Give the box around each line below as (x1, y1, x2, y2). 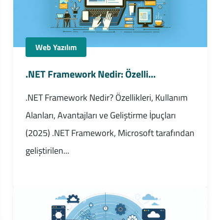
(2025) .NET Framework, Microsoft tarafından (25, 126, 194, 139)
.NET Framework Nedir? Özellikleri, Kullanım (25, 90, 188, 104)
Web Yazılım (35, 41, 77, 53)
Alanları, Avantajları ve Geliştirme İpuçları (25, 108, 176, 122)
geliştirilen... (25, 143, 69, 157)
